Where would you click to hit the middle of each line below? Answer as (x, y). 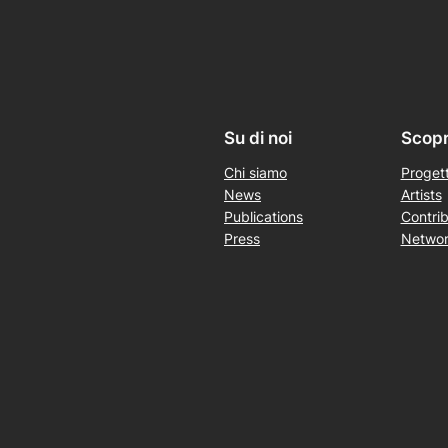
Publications (263, 217)
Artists (421, 195)
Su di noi (258, 138)
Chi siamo (255, 173)
